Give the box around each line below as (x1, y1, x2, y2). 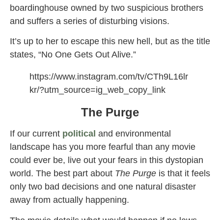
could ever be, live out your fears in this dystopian (10, 155, 203, 165)
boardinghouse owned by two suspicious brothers (10, 3, 203, 13)
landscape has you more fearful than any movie (10, 142, 195, 152)
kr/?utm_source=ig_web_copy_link (29, 85, 165, 95)
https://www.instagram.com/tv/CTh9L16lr (29, 72, 188, 82)
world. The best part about (10, 168, 115, 179)
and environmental (96, 129, 171, 139)
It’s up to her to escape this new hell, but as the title (10, 36, 210, 47)
